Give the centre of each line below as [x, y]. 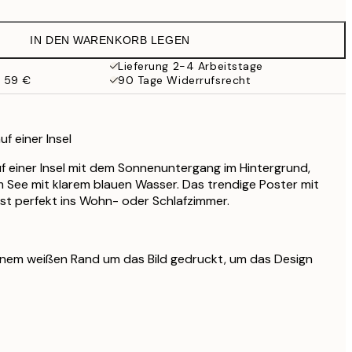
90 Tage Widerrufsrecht [185, 80]
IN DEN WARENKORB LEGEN [110, 40]
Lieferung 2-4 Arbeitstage [191, 66]
